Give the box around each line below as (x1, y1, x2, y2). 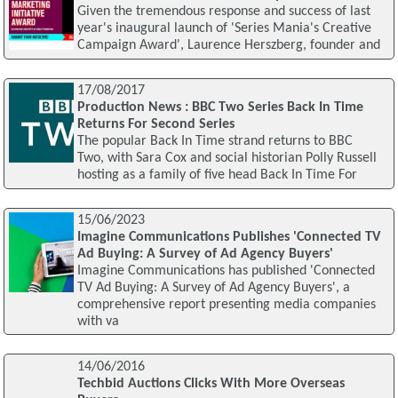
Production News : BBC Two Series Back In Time (76, 100, 363, 115)
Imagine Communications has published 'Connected (76, 263, 375, 278)
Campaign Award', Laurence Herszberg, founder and (76, 38, 380, 53)
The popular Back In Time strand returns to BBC (76, 134, 353, 149)
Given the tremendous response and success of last (76, 4, 370, 20)
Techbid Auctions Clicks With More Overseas (76, 376, 345, 391)
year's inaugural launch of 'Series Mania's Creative (76, 21, 371, 36)
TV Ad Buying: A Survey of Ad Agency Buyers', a (76, 280, 350, 295)
